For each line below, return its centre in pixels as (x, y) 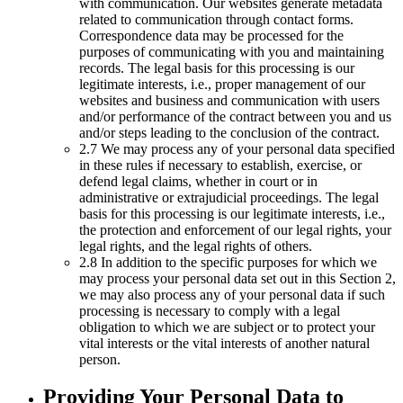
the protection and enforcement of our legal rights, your (235, 229)
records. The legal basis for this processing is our (217, 67)
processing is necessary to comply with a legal (210, 310)
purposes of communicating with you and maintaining (232, 51)
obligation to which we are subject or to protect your (227, 327)
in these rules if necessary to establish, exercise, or (220, 165)
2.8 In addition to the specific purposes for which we (228, 262)
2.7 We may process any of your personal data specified (237, 148)
